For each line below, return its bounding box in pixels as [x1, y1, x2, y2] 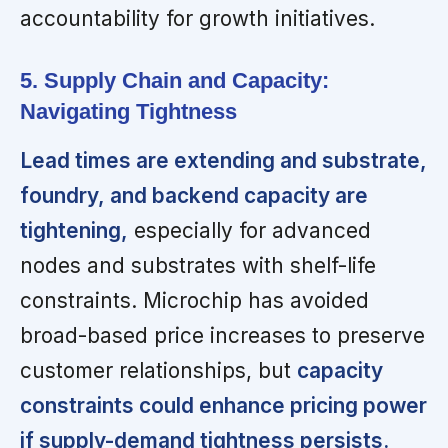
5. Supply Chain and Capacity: [20, 68, 329, 94]
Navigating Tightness [20, 99, 237, 125]
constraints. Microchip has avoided [20, 288, 369, 314]
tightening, [20, 218, 128, 244]
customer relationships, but [20, 358, 297, 384]
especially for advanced [128, 218, 371, 244]
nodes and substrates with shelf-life [20, 253, 376, 279]
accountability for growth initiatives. [20, 6, 375, 32]
